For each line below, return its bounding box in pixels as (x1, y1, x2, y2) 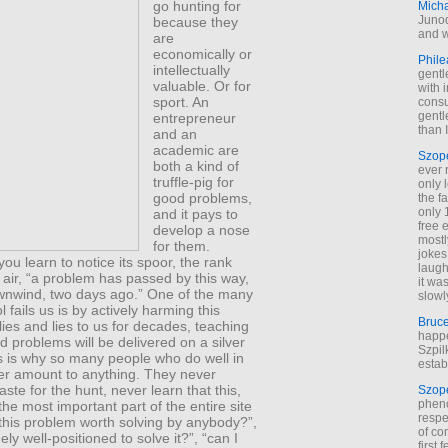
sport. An (153, 93, 210, 110)
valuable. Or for (153, 77, 252, 94)
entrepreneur (153, 109, 237, 126)
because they (153, 13, 239, 30)
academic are (153, 141, 240, 158)
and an (153, 125, 198, 142)
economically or (153, 45, 253, 62)
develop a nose (153, 221, 251, 238)
